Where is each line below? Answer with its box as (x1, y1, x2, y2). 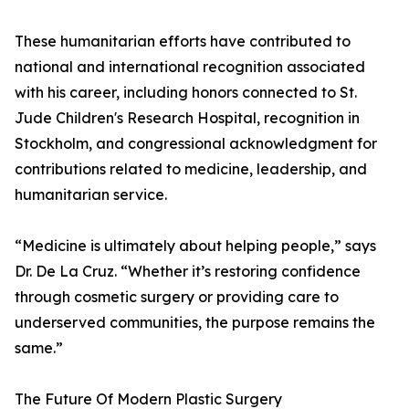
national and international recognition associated (15, 58, 365, 77)
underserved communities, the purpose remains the (15, 313, 375, 332)
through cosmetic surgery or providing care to (15, 288, 339, 307)
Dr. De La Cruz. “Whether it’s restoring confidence (15, 262, 361, 281)
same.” (15, 339, 63, 358)
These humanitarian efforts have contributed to (15, 32, 351, 51)
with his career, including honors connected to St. (15, 83, 357, 102)
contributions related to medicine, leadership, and (15, 160, 367, 179)
